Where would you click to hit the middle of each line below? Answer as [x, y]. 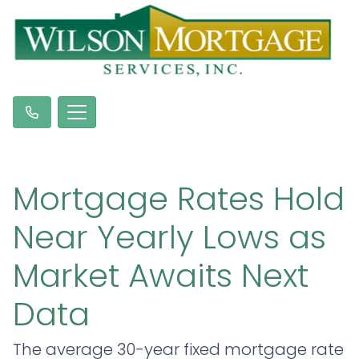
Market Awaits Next [161, 276]
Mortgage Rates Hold [179, 199]
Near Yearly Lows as [169, 238]
